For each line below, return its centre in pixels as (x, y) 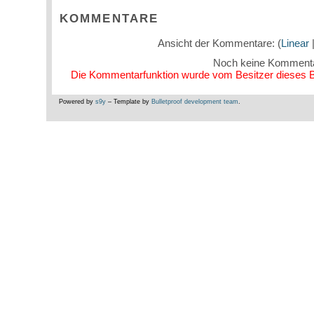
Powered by (77, 102)
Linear (295, 43)
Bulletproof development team (194, 102)
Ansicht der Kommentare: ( (219, 43)
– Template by (128, 102)
